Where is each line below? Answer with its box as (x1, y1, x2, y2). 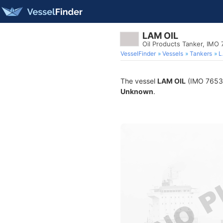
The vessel (120, 77, 157, 85)
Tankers (190, 50, 212, 57)
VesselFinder (120, 50, 156, 57)
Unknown (120, 87, 153, 96)
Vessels (162, 50, 183, 57)
